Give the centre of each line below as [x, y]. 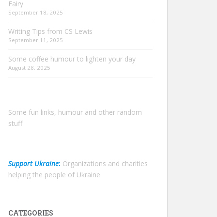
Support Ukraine [33, 163]
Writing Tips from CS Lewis [50, 31]
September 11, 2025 [36, 40]
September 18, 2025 [36, 12]
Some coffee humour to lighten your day [72, 59]
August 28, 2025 [29, 67]
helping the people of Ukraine [54, 174]
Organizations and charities [105, 163]
